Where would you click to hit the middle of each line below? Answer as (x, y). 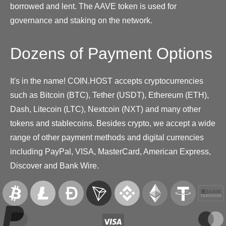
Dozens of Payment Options (111, 53)
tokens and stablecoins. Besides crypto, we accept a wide (113, 123)
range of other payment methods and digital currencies (107, 137)
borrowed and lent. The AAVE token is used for (93, 6)
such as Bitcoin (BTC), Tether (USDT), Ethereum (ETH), (109, 95)
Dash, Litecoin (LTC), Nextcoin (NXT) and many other (105, 109)
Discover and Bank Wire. (54, 165)
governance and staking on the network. (81, 20)
